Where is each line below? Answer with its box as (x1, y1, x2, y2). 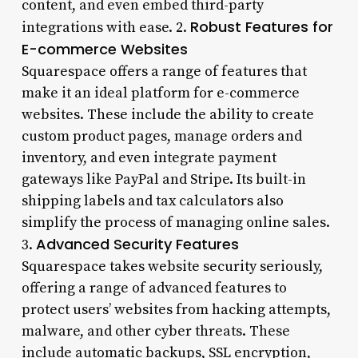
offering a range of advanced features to (21, 278, 287, 297)
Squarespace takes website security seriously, (21, 257, 323, 276)
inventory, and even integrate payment (21, 148, 276, 167)
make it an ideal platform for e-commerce (21, 83, 300, 102)
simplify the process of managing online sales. (21, 213, 330, 232)
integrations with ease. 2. (21, 18, 190, 37)
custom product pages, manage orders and (21, 126, 302, 145)
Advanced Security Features (35, 233, 239, 254)
